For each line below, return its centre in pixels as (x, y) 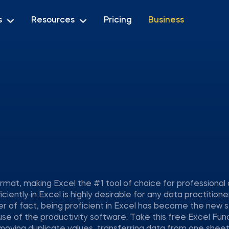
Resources (53, 20)
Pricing (118, 20)
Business (166, 20)
